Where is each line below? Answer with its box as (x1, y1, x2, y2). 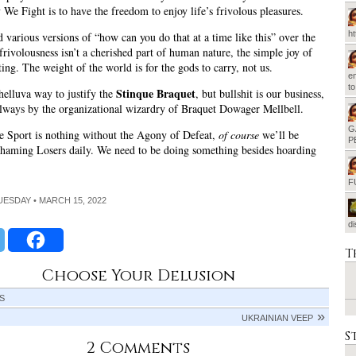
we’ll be (259, 127, 299, 143)
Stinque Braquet (116, 85, 195, 103)
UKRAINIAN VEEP (242, 313, 313, 323)
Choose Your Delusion (41, 265, 235, 287)
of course (219, 127, 259, 143)
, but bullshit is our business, (195, 86, 324, 102)
